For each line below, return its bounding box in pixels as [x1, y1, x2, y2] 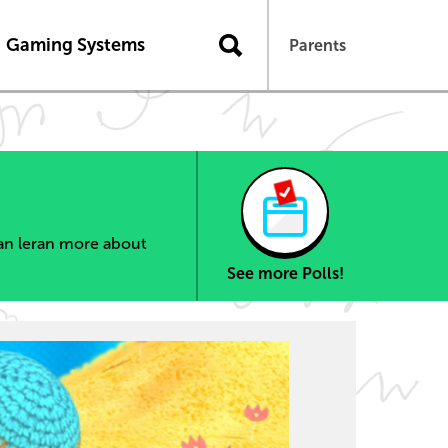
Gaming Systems [5, 34, 145, 55]
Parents [289, 36, 346, 54]
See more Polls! [226, 265, 344, 282]
